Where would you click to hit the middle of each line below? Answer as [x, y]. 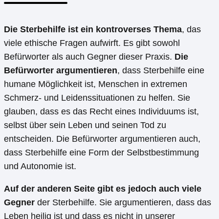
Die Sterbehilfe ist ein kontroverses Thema [93, 30]
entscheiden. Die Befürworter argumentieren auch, [102, 139]
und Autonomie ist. [40, 166]
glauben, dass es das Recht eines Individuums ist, [101, 112]
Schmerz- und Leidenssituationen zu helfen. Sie [97, 98]
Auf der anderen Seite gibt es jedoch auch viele [103, 189]
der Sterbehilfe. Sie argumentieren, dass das [123, 203]
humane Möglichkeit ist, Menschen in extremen [96, 84]
